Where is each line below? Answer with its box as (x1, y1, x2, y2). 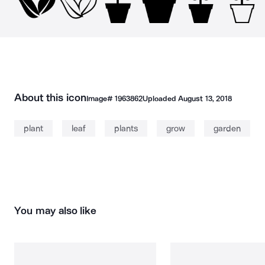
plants (114, 123, 138, 134)
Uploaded (142, 94, 179, 103)
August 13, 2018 (178, 94, 232, 103)
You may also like (14, 204, 97, 217)
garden (214, 123, 241, 134)
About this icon (14, 91, 86, 104)
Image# (86, 94, 115, 103)
